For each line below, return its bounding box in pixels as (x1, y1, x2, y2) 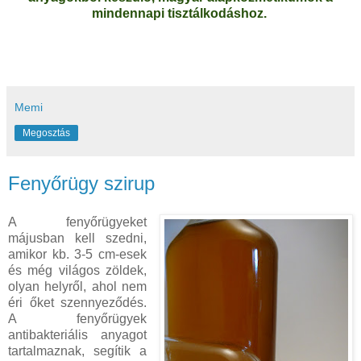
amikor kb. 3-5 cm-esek (8, 247, 147, 261)
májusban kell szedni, (8, 231, 147, 245)
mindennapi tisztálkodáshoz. (91, 6, 270, 21)
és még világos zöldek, (8, 263, 147, 277)
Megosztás (23, 127, 70, 139)
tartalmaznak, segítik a (8, 344, 147, 358)
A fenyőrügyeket (8, 215, 147, 229)
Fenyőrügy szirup (8, 172, 155, 195)
